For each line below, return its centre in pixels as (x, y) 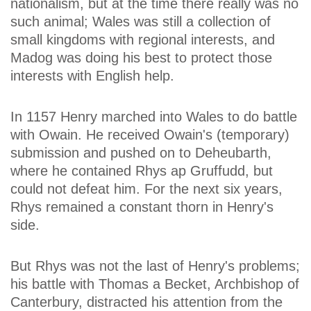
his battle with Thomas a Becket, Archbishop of (155, 284)
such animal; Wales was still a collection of (141, 21)
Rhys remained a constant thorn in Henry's (142, 207)
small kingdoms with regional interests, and (143, 39)
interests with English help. (92, 75)
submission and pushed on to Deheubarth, (141, 152)
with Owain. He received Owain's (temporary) (150, 134)
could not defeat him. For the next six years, (146, 188)
